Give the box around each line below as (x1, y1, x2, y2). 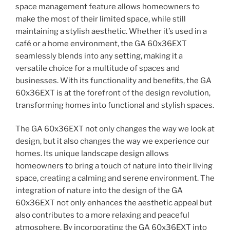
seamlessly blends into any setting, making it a (15, 51, 183, 61)
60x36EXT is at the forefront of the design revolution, (15, 88, 210, 98)
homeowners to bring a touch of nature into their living (15, 161, 213, 171)
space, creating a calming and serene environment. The (15, 174, 215, 183)
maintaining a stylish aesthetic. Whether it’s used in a (15, 26, 207, 36)
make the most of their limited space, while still (15, 14, 186, 24)
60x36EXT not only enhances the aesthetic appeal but (15, 198, 212, 208)
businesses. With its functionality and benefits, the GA (15, 75, 212, 85)
